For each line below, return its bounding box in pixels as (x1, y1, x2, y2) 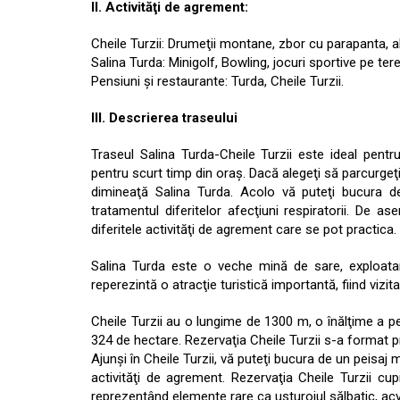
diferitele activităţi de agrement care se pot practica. (91, 221, 396, 238)
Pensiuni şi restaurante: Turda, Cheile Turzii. (91, 73, 344, 90)
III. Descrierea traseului (91, 110, 237, 127)
